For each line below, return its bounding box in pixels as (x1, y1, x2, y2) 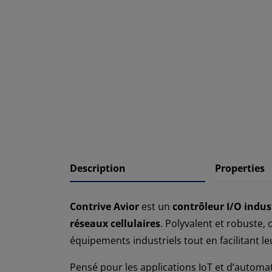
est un (139, 199, 172, 213)
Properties (215, 161, 265, 175)
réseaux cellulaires (70, 216, 160, 230)
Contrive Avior (70, 199, 139, 213)
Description (70, 161, 126, 175)
